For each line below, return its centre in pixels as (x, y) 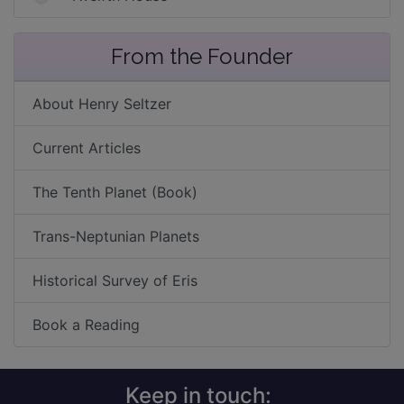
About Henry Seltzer (102, 104)
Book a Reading (86, 325)
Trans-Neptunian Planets (116, 237)
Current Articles (87, 148)
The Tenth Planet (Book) (115, 193)
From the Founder (202, 57)
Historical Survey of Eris (115, 281)
